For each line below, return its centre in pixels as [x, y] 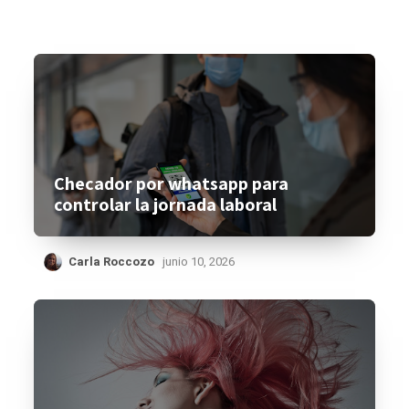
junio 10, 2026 [199, 262]
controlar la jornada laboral [166, 204]
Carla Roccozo [112, 262]
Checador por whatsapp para [172, 184]
